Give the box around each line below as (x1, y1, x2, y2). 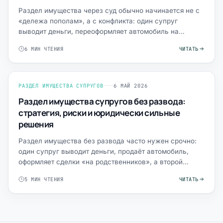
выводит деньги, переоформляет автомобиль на (18, 27, 179, 35)
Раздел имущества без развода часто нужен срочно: (18, 136, 197, 145)
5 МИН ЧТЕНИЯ (24, 175, 64, 183)
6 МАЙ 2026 (113, 82, 148, 89)
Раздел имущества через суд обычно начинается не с (18, 6, 200, 14)
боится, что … (18, 168, 64, 176)
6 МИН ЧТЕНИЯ (24, 45, 64, 52)
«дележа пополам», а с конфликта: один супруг (18, 16, 178, 25)
